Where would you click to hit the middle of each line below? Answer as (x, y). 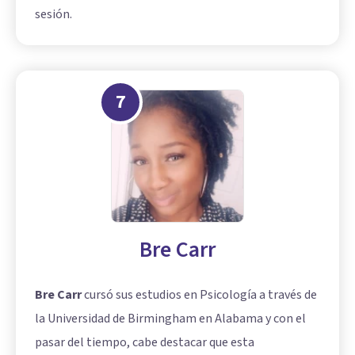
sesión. (53, 14)
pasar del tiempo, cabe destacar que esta (145, 342)
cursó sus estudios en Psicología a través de (199, 294)
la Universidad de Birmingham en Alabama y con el (170, 318)
